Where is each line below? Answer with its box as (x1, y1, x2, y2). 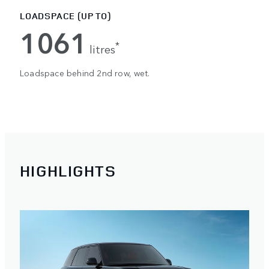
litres (89, 40, 116, 56)
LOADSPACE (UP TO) (20, 9, 111, 22)
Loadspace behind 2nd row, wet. (20, 66, 150, 79)
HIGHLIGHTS (20, 160, 116, 182)
